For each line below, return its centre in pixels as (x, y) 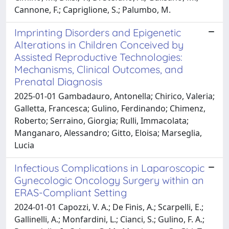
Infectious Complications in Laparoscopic (109, 168)
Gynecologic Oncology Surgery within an (109, 180)
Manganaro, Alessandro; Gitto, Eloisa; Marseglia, (108, 133)
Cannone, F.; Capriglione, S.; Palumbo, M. (93, 9)
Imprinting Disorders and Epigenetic (98, 32)
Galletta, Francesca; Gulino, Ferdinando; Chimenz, (110, 108)
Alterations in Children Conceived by (99, 44)
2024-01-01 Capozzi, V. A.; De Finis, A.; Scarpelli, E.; (109, 207)
